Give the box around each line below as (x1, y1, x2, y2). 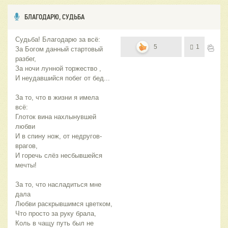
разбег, (15, 55, 36, 63)
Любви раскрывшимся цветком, (15, 200, 112, 208)
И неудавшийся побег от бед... (15, 74, 110, 82)
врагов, (15, 142, 38, 150)
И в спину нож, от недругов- (15, 132, 102, 140)
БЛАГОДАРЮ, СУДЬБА (24, 13, 84, 21)
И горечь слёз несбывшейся (15, 152, 102, 160)
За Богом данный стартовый (15, 45, 103, 53)
